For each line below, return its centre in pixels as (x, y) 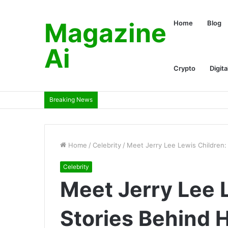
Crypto (184, 68)
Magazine (105, 33)
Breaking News (71, 99)
